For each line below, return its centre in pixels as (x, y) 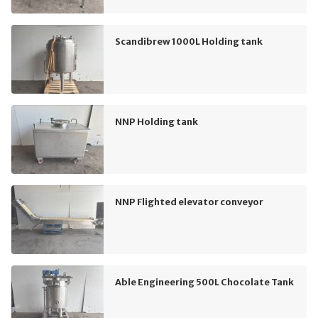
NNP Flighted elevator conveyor (189, 201)
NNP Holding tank (157, 121)
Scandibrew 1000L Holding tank (189, 41)
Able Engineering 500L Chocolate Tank (204, 281)
